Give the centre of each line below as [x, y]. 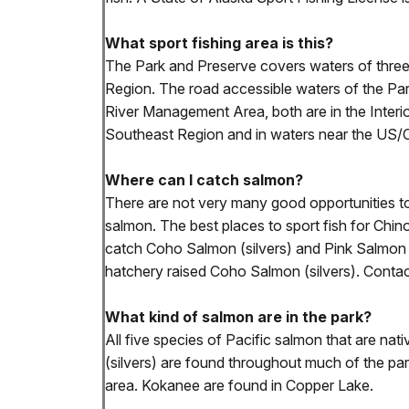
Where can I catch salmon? [204, 180]
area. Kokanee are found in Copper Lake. [239, 386]
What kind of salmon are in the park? [238, 317]
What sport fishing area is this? [219, 43]
